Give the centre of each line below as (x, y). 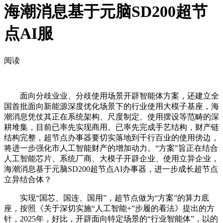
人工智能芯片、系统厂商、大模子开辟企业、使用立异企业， (111, 158)
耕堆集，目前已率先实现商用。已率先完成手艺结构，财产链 (111, 127)
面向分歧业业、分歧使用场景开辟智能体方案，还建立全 (111, 96)
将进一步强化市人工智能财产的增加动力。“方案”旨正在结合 (111, 148)
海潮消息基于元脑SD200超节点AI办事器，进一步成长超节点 (111, 169)
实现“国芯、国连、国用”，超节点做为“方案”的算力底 (107, 198)
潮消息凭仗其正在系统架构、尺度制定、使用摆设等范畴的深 (111, 116)
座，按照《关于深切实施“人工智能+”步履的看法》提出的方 (109, 208)
